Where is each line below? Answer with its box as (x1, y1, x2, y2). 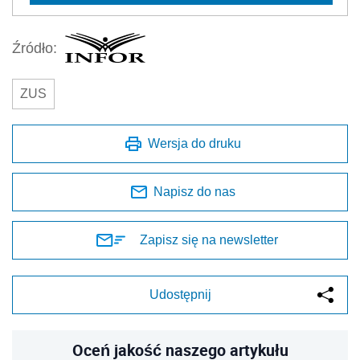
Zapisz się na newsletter (140, 233, 278, 247)
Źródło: (12, 39, 57, 56)
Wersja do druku (148, 137, 241, 150)
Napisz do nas (153, 185, 235, 198)
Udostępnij (149, 288, 211, 301)
